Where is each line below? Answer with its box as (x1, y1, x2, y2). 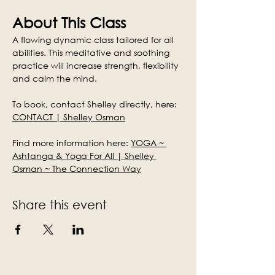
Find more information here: (12, 137, 131, 149)
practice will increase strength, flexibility (12, 60, 181, 71)
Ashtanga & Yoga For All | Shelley (12, 150, 157, 161)
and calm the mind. (12, 72, 97, 84)
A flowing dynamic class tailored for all (12, 34, 176, 45)
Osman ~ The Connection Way (12, 163, 141, 174)
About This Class (12, 13, 126, 31)
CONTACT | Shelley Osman (12, 111, 125, 123)
